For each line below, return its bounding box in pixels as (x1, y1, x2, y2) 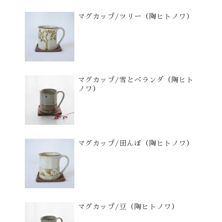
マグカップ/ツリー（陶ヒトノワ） (78, 13, 194, 20)
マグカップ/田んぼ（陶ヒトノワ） (78, 140, 194, 147)
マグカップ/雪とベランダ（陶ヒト (78, 76, 194, 84)
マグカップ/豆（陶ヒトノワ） (78, 203, 179, 211)
